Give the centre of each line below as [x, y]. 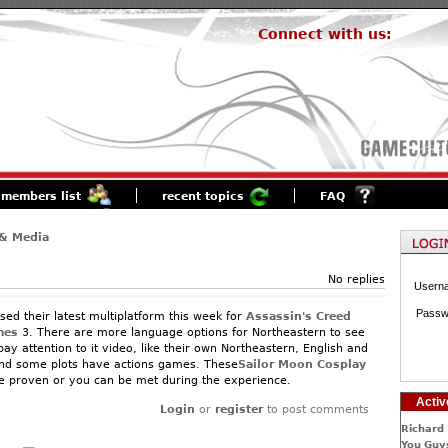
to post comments [315, 409]
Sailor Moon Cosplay [301, 364]
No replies [356, 279]
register [238, 409]
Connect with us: [324, 34]
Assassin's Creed [298, 316]
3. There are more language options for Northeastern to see [191, 332]
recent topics [202, 196]
